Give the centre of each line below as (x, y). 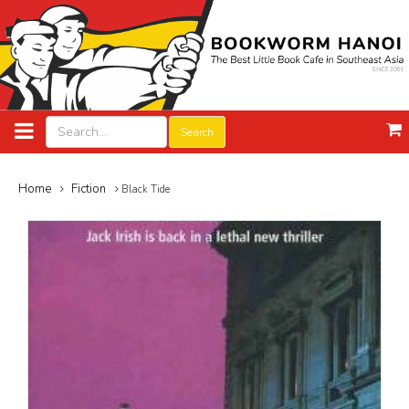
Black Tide (144, 190)
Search (197, 132)
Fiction (89, 189)
